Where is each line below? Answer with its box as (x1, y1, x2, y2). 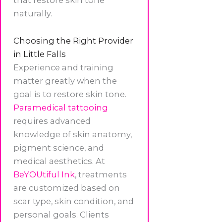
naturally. (13, 8, 52, 18)
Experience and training (13, 62, 113, 73)
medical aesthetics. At (13, 156, 105, 166)
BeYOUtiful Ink (13, 169, 75, 180)
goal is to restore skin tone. (13, 89, 126, 100)
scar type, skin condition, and (13, 196, 134, 207)
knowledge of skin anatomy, (13, 129, 132, 140)
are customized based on (13, 183, 120, 193)
